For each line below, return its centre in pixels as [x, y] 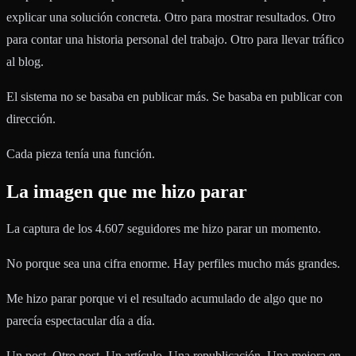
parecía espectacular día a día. [81, 321]
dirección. [31, 118]
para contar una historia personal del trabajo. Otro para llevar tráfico [175, 39]
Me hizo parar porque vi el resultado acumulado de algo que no [164, 299]
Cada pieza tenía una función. [81, 153]
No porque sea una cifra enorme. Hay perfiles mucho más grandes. [173, 264]
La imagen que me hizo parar [127, 191]
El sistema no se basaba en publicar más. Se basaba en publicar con [174, 96]
